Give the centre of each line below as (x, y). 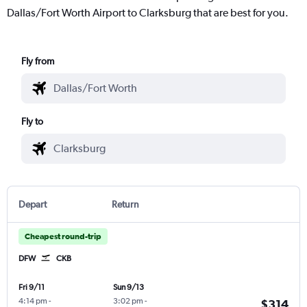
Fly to (33, 121)
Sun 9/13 (128, 287)
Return (125, 204)
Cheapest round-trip (63, 236)
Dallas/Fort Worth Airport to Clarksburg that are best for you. (148, 12)
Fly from (38, 61)
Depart (33, 204)
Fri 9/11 (32, 287)
